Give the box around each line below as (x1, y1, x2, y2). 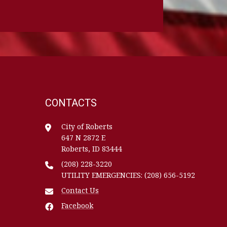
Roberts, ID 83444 (61, 144, 122, 154)
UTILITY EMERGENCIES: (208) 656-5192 (61, 170, 195, 180)
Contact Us (61, 185, 99, 196)
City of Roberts (61, 122, 112, 132)
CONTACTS (45, 97, 97, 109)
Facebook (61, 201, 93, 211)
